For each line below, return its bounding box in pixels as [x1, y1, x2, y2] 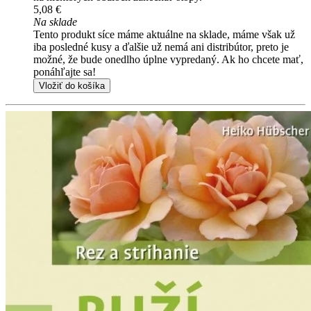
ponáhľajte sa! [33, 66, 96, 78]
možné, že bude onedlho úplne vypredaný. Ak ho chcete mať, [33, 53, 303, 66]
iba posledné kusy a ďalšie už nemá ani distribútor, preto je [33, 41, 289, 53]
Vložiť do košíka [39, 81, 105, 92]
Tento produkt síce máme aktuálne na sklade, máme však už [33, 28, 295, 41]
